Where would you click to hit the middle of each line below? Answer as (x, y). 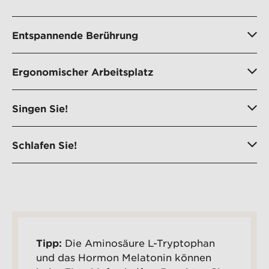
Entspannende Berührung (75, 35)
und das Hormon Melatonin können (124, 257)
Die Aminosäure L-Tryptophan (138, 243)
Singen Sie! (40, 108)
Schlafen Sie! (44, 145)
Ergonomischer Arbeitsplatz (83, 72)
